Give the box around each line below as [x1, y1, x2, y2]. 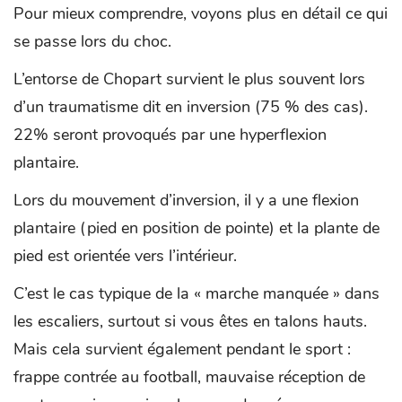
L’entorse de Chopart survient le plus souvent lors [13, 67, 365, 90]
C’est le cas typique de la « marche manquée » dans [13, 282, 380, 304]
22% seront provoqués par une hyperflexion [13, 123, 327, 145]
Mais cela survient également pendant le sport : [13, 337, 351, 360]
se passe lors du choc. [13, 30, 171, 52]
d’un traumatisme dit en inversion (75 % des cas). [13, 95, 368, 118]
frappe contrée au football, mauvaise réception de [13, 365, 365, 388]
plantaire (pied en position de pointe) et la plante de [13, 216, 380, 239]
